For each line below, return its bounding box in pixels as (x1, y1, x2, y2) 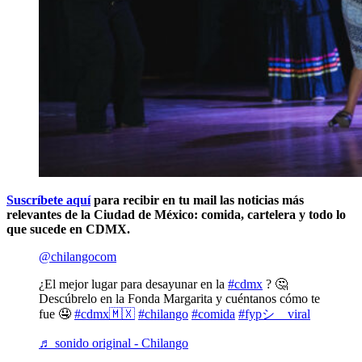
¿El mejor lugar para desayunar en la (39, 276, 228, 291)
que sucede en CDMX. (6, 221, 130, 236)
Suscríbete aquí (6, 192, 90, 207)
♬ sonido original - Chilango (39, 335, 188, 350)
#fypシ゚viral (238, 306, 310, 321)
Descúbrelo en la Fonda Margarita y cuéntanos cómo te (39, 291, 320, 305)
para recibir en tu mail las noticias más (90, 192, 304, 207)
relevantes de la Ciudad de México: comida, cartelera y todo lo (6, 207, 346, 221)
